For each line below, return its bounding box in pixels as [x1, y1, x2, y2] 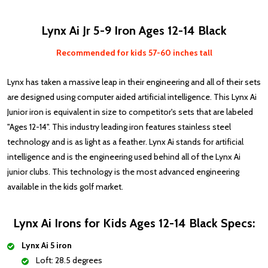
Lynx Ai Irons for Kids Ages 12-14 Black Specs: [13, 216, 255, 231]
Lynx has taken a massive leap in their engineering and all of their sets [7, 77, 261, 88]
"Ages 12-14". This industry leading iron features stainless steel [7, 121, 231, 133]
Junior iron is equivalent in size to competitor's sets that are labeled [7, 106, 253, 118]
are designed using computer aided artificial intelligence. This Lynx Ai [7, 92, 257, 103]
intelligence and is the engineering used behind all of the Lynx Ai [7, 151, 240, 163]
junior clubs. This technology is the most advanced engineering [7, 166, 239, 178]
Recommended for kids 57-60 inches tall [56, 47, 212, 59]
